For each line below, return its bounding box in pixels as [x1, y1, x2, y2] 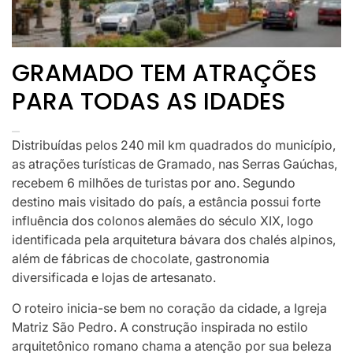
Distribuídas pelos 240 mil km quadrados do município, [12, 136, 336, 153]
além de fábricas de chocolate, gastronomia [12, 250, 269, 266]
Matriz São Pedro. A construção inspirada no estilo [12, 318, 308, 335]
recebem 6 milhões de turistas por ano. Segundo [12, 174, 295, 191]
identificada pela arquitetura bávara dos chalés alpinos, [12, 231, 336, 247]
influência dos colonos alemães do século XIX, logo [12, 212, 314, 229]
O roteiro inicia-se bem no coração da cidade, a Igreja [12, 299, 327, 316]
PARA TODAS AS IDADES [12, 84, 285, 118]
